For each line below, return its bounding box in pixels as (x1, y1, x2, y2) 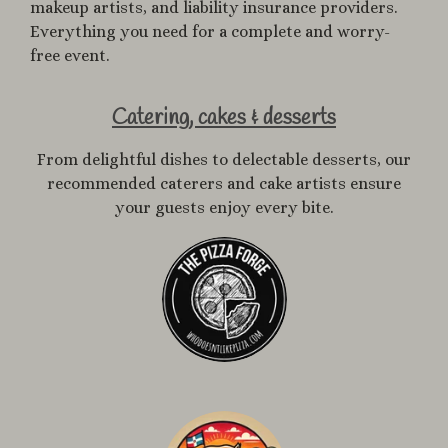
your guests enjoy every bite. (115, 198, 333, 218)
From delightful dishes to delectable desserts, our (37, 150, 411, 170)
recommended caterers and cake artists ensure (47, 174, 401, 194)
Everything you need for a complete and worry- (30, 22, 390, 42)
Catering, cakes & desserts (112, 103, 336, 133)
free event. (30, 46, 109, 66)
